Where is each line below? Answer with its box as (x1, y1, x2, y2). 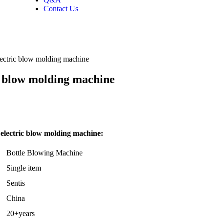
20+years (6, 209, 35, 218)
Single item (6, 164, 41, 172)
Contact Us (43, 4, 78, 13)
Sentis (6, 179, 25, 187)
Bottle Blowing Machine (6, 149, 83, 157)
